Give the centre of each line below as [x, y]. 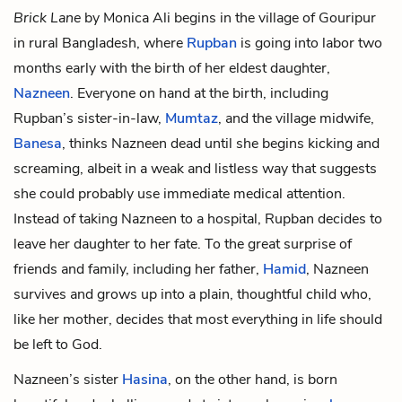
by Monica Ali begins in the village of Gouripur [228, 17]
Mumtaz [192, 118]
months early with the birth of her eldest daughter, [172, 68]
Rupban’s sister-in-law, [89, 118]
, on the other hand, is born [253, 379]
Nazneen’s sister [68, 379]
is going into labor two [310, 43]
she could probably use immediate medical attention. [179, 193]
